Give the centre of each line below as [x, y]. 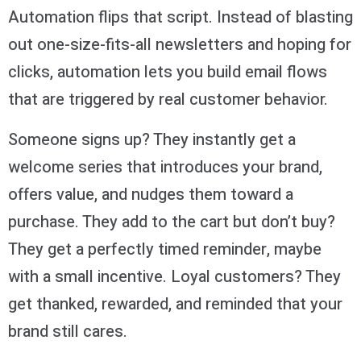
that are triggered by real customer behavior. [170, 100]
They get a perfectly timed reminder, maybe [165, 250]
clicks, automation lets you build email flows [168, 73]
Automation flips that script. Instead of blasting [180, 18]
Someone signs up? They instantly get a [152, 140]
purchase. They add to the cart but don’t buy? [172, 222]
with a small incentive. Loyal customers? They [174, 277]
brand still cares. [68, 332]
